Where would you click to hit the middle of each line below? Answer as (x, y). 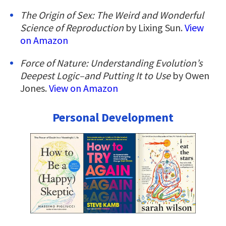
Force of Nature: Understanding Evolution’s (111, 63)
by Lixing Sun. (155, 28)
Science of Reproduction (73, 28)
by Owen (191, 76)
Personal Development (113, 118)
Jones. (35, 88)
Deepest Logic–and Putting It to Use (96, 76)
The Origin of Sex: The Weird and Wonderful (112, 15)
